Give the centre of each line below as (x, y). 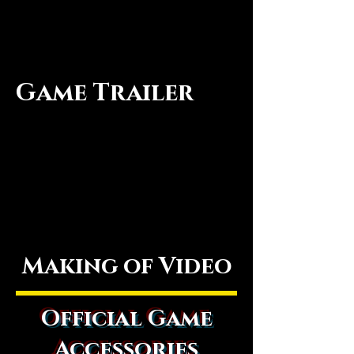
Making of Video (126, 267)
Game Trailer (105, 93)
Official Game (126, 319)
